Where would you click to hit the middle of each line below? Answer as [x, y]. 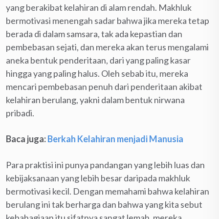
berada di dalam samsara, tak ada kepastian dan [94, 33]
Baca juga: [27, 139]
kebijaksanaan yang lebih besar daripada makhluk [98, 178]
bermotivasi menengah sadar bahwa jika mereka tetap [108, 20]
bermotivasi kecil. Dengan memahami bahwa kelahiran [108, 191]
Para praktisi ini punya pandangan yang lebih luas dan [105, 164]
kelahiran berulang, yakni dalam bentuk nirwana [95, 99]
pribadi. [20, 113]
